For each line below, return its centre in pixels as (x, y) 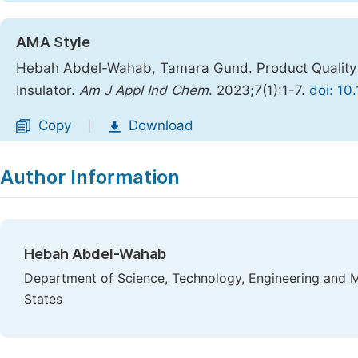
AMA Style (53, 42)
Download (161, 125)
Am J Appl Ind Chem (144, 90)
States (43, 299)
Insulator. (48, 90)
